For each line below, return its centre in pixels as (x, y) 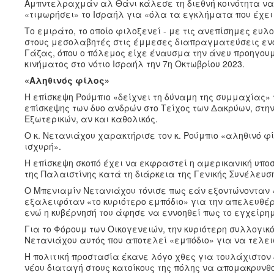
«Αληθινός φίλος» (67, 80)
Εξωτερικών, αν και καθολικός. (91, 118)
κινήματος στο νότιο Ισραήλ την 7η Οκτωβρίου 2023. (135, 63)
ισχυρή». (43, 146)
